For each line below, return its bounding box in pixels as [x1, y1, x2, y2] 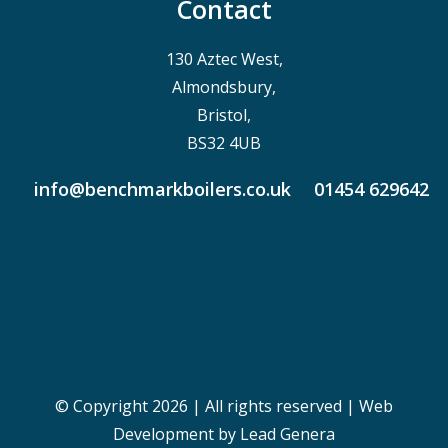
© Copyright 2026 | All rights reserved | [55, 394, 359, 417]
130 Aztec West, [165, 47, 283, 70]
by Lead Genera [214, 422, 335, 445]
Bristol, [197, 103, 251, 126]
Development [113, 422, 214, 445]
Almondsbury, [172, 75, 276, 98]
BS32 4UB [187, 131, 261, 154]
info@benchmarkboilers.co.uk [34, 176, 292, 201]
